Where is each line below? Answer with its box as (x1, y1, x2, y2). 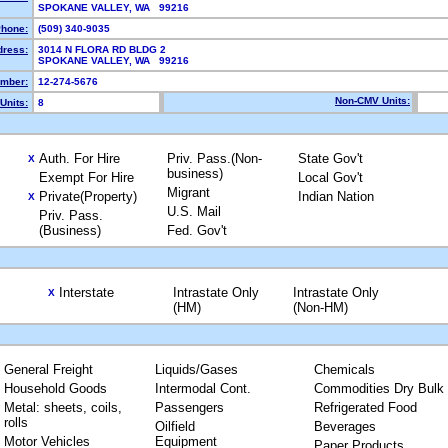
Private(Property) (39, 189, 137, 204)
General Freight (3, 362, 93, 377)
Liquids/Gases (154, 362, 238, 377)
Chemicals (313, 362, 375, 377)
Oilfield (154, 419, 195, 434)
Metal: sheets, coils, (3, 400, 122, 415)
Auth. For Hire (39, 151, 120, 166)
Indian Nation (298, 189, 374, 204)
